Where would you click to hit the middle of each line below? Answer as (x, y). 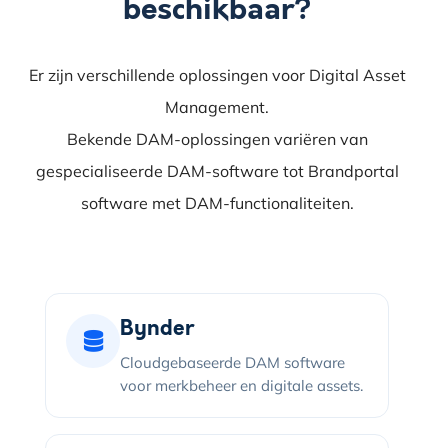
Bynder (157, 328)
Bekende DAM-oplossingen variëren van (217, 139)
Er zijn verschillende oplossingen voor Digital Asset (217, 75)
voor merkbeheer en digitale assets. (242, 386)
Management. (217, 107)
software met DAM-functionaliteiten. (217, 203)
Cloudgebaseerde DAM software (233, 363)
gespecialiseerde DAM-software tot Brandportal (217, 171)
